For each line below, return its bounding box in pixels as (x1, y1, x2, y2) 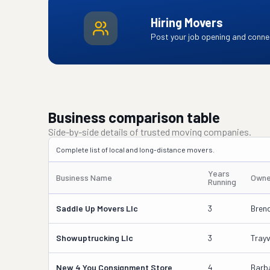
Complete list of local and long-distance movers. (56, 145, 215, 154)
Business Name (56, 172, 112, 183)
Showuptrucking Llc (56, 233, 133, 243)
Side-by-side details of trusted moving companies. (48, 126, 251, 137)
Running (208, 177, 236, 187)
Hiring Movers (150, 15, 223, 30)
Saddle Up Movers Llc (56, 203, 138, 213)
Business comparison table (48, 108, 220, 126)
